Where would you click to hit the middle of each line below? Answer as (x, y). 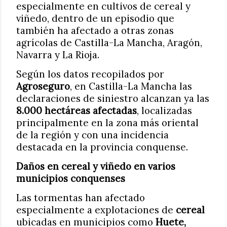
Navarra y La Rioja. (58, 55)
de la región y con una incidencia (92, 135)
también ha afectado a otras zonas (95, 30)
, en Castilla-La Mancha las (131, 86)
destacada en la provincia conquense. (102, 147)
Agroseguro (43, 86)
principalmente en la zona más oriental (107, 123)
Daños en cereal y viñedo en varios (96, 166)
